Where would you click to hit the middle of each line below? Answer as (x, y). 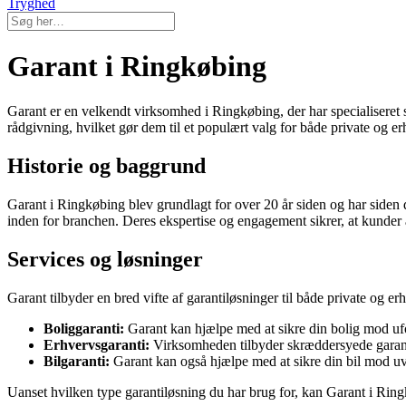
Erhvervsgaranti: (97, 344)
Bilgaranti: (77, 361)
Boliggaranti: (84, 328)
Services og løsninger (105, 259)
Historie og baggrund (106, 165)
